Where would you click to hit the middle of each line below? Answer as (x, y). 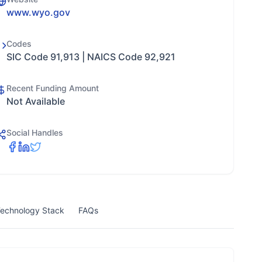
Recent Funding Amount (53, 88)
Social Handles (35, 132)
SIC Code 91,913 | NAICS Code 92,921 (91, 57)
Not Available (36, 101)
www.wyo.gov (38, 12)
